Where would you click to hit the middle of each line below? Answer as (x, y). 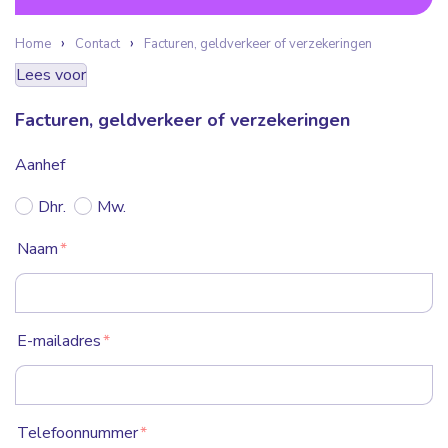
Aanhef (40, 165)
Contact (97, 44)
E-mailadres (59, 341)
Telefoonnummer (77, 433)
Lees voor (51, 75)
